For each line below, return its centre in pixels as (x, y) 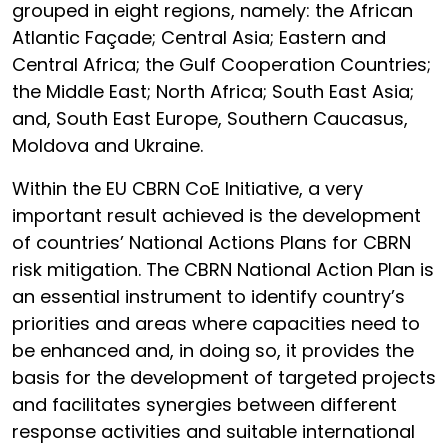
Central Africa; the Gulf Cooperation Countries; (221, 64)
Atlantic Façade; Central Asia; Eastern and (199, 37)
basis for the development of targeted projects (224, 377)
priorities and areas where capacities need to (216, 323)
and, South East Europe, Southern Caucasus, (210, 118)
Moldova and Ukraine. (107, 145)
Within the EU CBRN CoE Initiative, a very (187, 188)
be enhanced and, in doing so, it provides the (213, 350)
